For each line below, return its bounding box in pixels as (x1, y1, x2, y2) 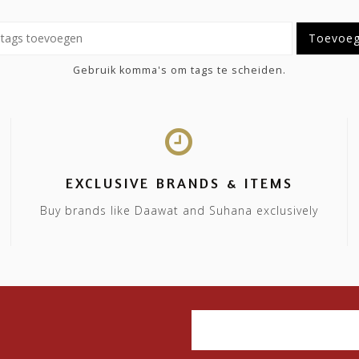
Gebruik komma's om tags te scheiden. (73, 63, 286, 77)
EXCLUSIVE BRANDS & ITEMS (65, 173, 293, 192)
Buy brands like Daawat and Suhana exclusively (40, 202, 318, 218)
